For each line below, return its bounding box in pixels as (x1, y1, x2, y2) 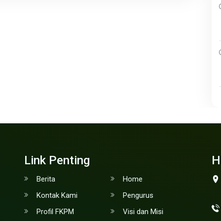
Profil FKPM (37, 207, 74, 217)
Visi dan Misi (123, 207, 163, 217)
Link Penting (24, 153, 90, 168)
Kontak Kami (37, 191, 77, 200)
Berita (37, 175, 55, 184)
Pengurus (123, 191, 153, 200)
